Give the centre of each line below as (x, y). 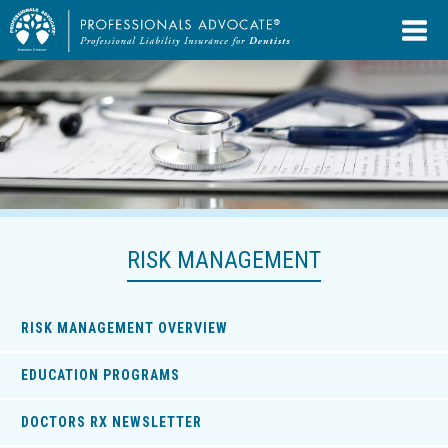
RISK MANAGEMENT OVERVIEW (124, 328)
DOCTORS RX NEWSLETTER (111, 422)
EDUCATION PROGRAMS (100, 375)
